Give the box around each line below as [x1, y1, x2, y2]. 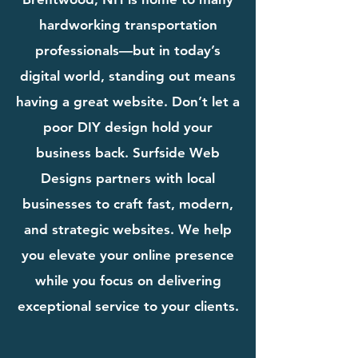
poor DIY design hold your [43, 118, 213, 135]
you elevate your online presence [22, 246, 234, 263]
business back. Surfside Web [36, 144, 220, 161]
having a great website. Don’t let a [16, 93, 240, 109]
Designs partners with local [41, 169, 215, 186]
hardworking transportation [38, 16, 217, 33]
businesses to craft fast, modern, [22, 195, 233, 212]
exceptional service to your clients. [17, 297, 239, 314]
